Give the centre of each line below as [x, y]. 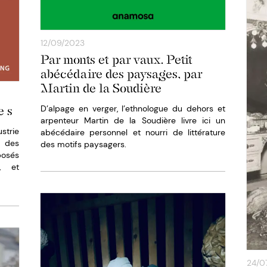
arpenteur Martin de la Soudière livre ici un [133, 121]
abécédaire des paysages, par [121, 74]
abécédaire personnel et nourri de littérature [133, 133]
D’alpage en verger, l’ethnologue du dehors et [133, 109]
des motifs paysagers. [83, 145]
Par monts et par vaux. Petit [117, 60]
